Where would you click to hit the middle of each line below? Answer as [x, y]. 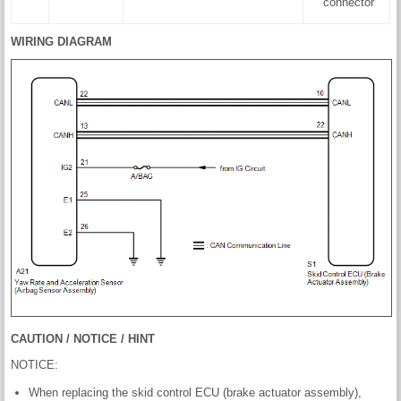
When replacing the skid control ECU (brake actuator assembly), [195, 392]
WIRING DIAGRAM [61, 42]
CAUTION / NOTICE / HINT [83, 338]
